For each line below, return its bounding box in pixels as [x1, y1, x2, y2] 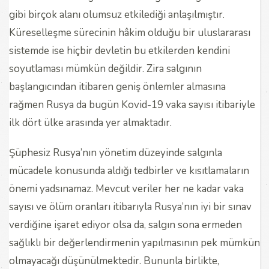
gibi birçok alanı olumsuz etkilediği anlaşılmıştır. [9, 7, 225, 22]
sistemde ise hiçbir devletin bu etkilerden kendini [9, 43, 230, 58]
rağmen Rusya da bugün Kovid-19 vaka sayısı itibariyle [9, 97, 255, 112]
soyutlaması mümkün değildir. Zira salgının [9, 61, 202, 76]
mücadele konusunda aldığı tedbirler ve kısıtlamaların [9, 163, 249, 178]
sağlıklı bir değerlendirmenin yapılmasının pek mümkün [9, 235, 260, 250]
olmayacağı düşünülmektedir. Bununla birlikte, [9, 253, 219, 268]
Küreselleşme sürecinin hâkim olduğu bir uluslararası [9, 25, 250, 40]
